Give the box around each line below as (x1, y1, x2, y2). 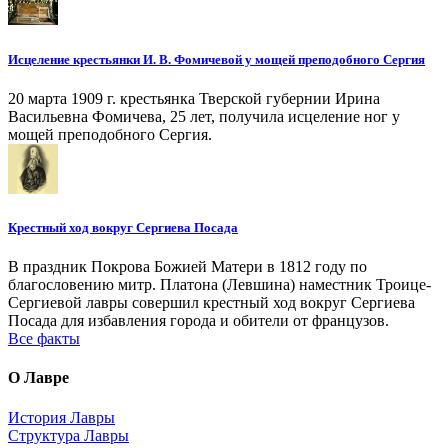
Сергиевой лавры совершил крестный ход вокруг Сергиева (8, 294, 415, 312)
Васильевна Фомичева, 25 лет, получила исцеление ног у (8, 107, 400, 125)
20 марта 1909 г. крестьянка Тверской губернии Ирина (8, 89, 380, 107)
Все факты (8, 330, 80, 348)
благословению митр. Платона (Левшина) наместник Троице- (8, 276, 431, 294)
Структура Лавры (8, 426, 129, 444)
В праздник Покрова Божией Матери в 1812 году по (8, 258, 367, 276)
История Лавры (8, 408, 115, 426)
